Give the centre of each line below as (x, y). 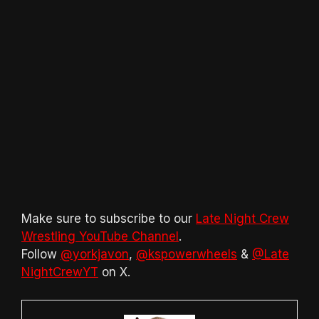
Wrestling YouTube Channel (100, 237)
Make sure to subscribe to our (109, 219)
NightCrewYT (60, 272)
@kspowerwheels (187, 255)
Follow (41, 255)
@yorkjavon (95, 255)
